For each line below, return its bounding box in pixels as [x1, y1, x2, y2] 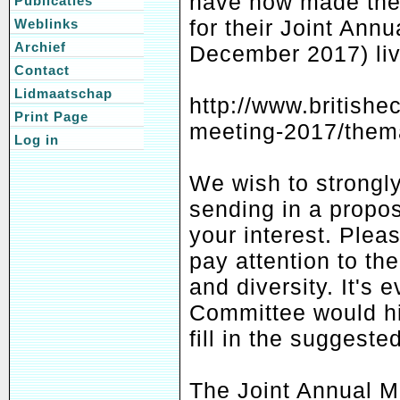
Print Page [14, 109, 88, 124]
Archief [14, 39, 66, 54]
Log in [14, 132, 59, 147]
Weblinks [14, 16, 79, 31]
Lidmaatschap [14, 86, 112, 101]
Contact [14, 62, 70, 78]
